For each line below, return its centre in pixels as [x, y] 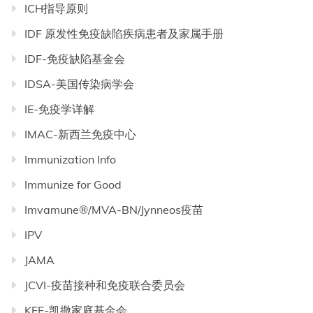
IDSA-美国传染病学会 [79, 84]
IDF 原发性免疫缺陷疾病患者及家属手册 [124, 34]
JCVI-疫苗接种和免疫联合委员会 [105, 285]
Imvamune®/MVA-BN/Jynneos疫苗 [114, 210]
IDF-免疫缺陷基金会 [75, 59]
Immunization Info [70, 160]
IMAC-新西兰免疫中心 [80, 134]
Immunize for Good [73, 185]
